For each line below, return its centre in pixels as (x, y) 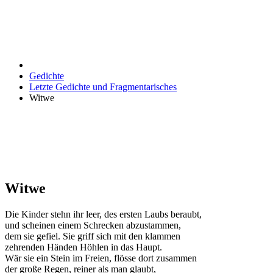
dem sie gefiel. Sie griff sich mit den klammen (93, 236)
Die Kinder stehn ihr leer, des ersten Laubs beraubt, (103, 214)
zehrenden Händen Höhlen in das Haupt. (83, 247)
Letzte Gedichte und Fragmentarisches (103, 87)
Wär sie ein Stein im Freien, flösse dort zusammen (101, 258)
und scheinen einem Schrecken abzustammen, (93, 225)
